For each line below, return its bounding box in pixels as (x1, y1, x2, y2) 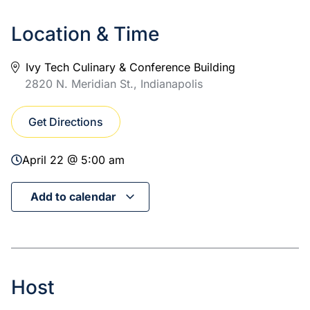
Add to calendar (30, 190, 119, 203)
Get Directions (28, 115, 103, 129)
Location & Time (11, 22, 159, 46)
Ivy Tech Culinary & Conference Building (22, 60, 235, 74)
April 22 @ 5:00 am (22, 153, 125, 167)
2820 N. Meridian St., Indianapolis (25, 77, 203, 91)
